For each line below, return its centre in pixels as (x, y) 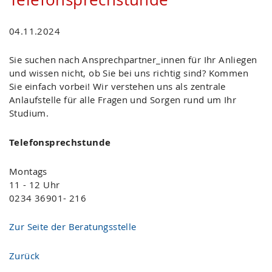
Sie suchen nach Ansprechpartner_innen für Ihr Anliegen (133, 60)
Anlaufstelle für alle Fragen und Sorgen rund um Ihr (123, 100)
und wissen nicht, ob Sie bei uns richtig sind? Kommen (129, 73)
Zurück (25, 255)
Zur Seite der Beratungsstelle (73, 227)
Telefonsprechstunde (60, 142)
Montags (28, 172)
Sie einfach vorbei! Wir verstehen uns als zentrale (117, 87)
